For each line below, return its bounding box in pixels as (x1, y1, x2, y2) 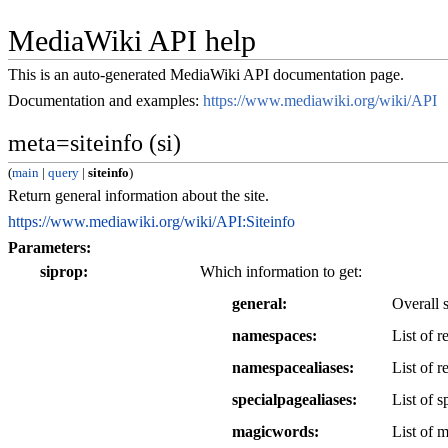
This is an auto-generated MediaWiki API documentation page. (8, 66, 404, 84)
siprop (40, 263, 83, 281)
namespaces (232, 327, 312, 345)
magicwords (232, 423, 314, 441)
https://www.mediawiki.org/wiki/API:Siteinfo (8, 213, 295, 231)
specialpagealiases (232, 391, 352, 409)
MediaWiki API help (8, 24, 256, 59)
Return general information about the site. (8, 187, 269, 205)
